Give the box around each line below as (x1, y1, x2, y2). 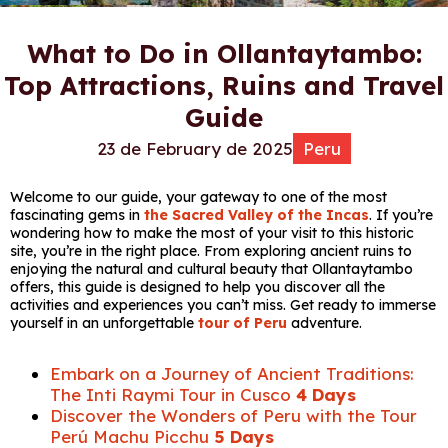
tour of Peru (198, 314, 287, 332)
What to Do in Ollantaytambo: (26, 37, 422, 69)
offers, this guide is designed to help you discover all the (10, 278, 385, 296)
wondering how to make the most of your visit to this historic (10, 224, 414, 242)
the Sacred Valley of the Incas (144, 206, 369, 224)
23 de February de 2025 (97, 138, 293, 159)
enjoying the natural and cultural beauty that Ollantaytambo (10, 260, 413, 278)
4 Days (296, 384, 356, 405)
